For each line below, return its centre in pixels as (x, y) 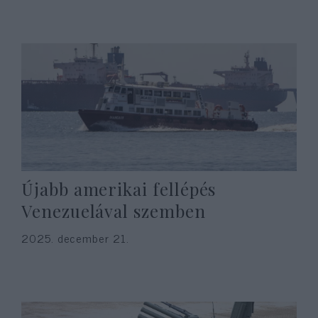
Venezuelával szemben (114, 211)
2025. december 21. (75, 238)
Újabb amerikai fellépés (119, 189)
